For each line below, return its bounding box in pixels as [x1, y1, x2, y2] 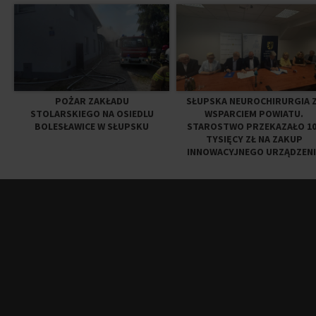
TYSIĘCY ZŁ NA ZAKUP [205, 133, 303, 146]
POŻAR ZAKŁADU [54, 95, 129, 108]
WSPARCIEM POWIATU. [205, 107, 303, 121]
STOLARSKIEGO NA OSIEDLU [30, 107, 154, 121]
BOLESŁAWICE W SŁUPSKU [35, 120, 149, 133]
